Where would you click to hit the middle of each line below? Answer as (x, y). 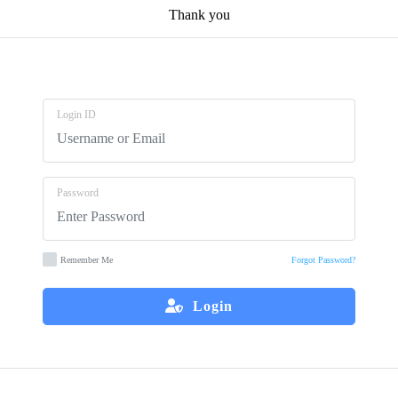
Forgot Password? (323, 259)
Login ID (76, 114)
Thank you (199, 14)
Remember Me (87, 259)
